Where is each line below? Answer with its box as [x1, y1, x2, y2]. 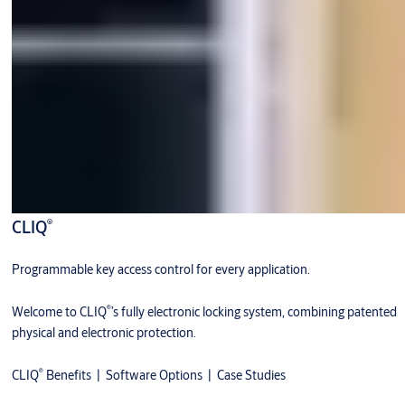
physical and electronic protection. [11, 325, 199, 342]
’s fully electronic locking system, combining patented [110, 304, 397, 321]
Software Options [105, 367, 202, 384]
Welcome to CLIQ [11, 304, 107, 321]
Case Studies [216, 367, 286, 384]
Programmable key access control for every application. [11, 261, 310, 278]
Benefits [42, 367, 91, 384]
